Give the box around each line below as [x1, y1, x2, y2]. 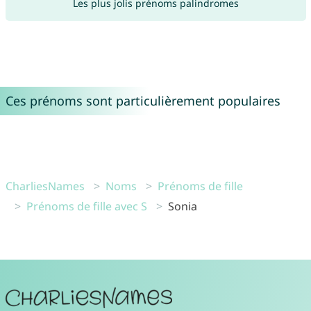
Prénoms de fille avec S [26, 198, 147, 214]
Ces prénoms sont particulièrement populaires [5, 92, 280, 109]
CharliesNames [5, 178, 85, 194]
